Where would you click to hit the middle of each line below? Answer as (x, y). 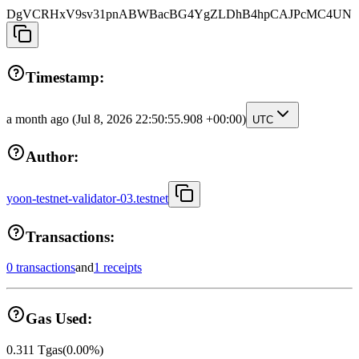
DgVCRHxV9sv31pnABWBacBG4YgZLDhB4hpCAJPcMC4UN (179, 14)
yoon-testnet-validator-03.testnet (87, 199)
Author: (52, 157)
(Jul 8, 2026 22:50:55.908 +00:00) (159, 119)
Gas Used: (59, 319)
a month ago (39, 119)
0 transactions (41, 268)
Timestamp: (65, 77)
